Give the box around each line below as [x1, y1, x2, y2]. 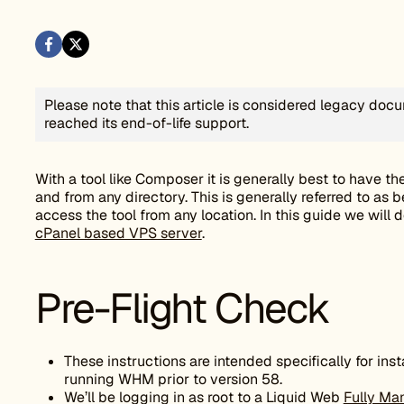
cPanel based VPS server [34, 224, 202, 243]
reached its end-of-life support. [43, 114, 249, 133]
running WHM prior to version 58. [63, 370, 282, 389]
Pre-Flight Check [34, 281, 330, 335]
